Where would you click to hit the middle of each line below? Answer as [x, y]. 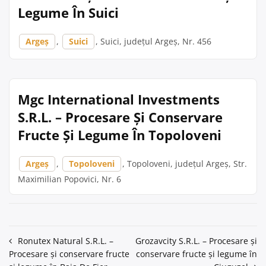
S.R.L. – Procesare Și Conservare [120, 117]
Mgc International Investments [119, 99]
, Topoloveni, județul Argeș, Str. [185, 164]
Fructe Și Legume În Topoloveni [120, 135]
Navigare [35, 243]
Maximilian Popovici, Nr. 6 [69, 179]
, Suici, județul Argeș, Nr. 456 [153, 41]
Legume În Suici [68, 12]
